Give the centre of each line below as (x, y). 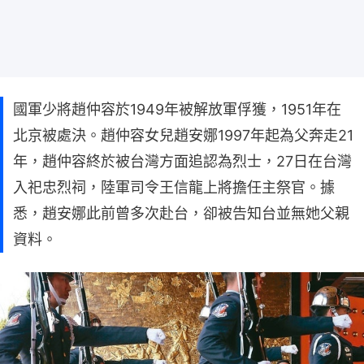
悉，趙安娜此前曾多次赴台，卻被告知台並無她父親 (181, 213)
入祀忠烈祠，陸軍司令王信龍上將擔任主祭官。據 (174, 187)
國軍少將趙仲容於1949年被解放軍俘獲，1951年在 (177, 109)
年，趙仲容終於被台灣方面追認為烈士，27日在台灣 (182, 161)
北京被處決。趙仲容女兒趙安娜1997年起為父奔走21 (183, 135)
